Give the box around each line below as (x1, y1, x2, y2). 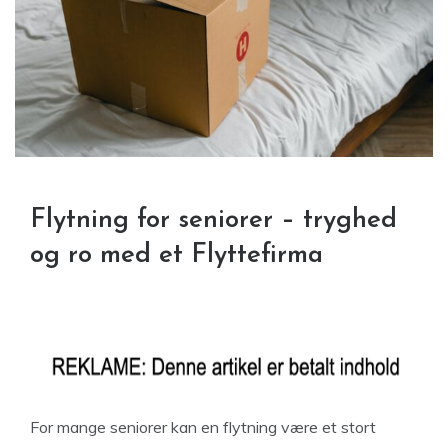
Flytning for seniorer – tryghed (30, 206, 397, 234)
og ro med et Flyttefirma (30, 241, 331, 269)
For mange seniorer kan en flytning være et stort (30, 416, 376, 437)
